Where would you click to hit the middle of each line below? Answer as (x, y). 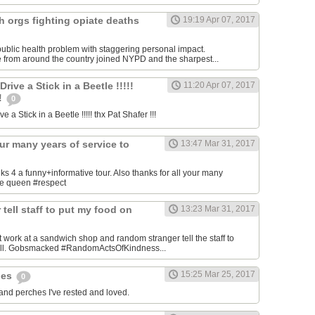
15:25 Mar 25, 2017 (218, 275)
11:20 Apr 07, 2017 (219, 85)
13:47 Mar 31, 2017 (218, 144)
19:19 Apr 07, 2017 (219, 20)
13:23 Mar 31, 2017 (218, 209)
